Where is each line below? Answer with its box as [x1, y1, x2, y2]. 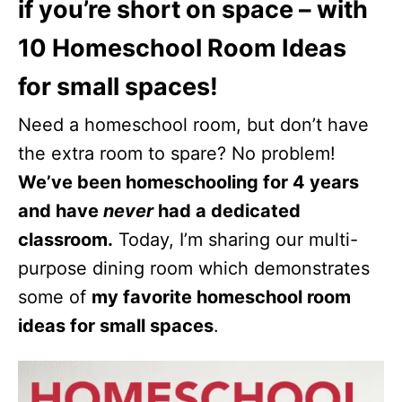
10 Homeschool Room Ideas [18, 33, 346, 63]
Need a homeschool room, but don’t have [18, 114, 369, 135]
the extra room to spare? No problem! [18, 143, 336, 164]
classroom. [18, 229, 113, 250]
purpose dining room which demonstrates [18, 258, 370, 279]
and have [18, 200, 103, 222]
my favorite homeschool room [92, 286, 351, 308]
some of [18, 286, 92, 308]
